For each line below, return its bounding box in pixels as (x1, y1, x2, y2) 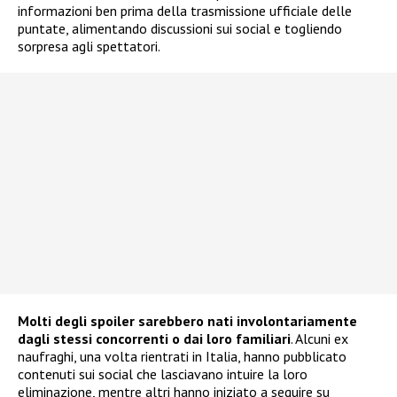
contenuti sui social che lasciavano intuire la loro (18, 364, 307, 383)
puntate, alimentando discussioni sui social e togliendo (18, 19, 342, 37)
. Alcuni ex (291, 329, 348, 347)
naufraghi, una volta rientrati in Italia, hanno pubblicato (18, 346, 346, 365)
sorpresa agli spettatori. (18, 36, 160, 55)
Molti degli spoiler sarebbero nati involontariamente (18, 311, 357, 330)
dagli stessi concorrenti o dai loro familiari (18, 329, 291, 347)
